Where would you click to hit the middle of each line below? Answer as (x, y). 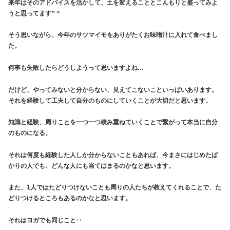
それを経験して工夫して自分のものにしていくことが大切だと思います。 (110, 100)
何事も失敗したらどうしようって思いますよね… (76, 68)
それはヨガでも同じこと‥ (45, 220)
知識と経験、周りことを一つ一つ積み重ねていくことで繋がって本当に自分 (113, 122)
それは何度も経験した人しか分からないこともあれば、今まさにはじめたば (113, 155)
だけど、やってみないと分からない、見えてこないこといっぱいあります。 (113, 90)
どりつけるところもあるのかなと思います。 (70, 198)
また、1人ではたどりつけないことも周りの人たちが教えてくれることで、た (115, 188)
